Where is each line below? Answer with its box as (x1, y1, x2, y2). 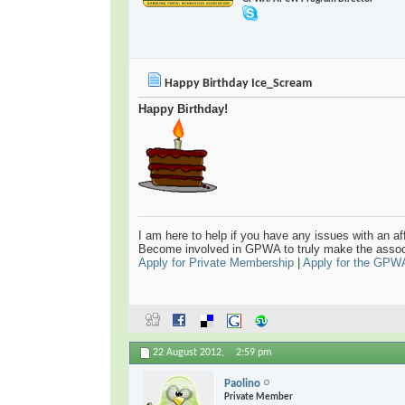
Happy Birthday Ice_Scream (162, 77, 312, 91)
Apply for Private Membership (138, 256, 294, 270)
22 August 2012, (153, 347, 227, 359)
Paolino (224, 377, 260, 390)
